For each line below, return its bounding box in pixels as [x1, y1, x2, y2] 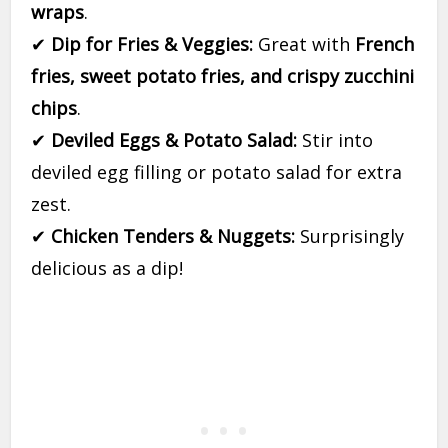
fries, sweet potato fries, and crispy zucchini [31, 64, 415, 89]
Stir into [297, 128, 374, 153]
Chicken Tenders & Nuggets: [51, 224, 296, 249]
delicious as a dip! [31, 256, 184, 281]
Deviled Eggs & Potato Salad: [51, 128, 298, 153]
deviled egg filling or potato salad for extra [31, 160, 403, 185]
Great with [253, 32, 356, 57]
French [355, 32, 415, 57]
